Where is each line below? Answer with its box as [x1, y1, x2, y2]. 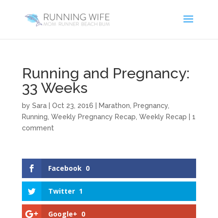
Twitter [48, 186, 75, 196]
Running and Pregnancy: [21, 65, 190, 82]
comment [21, 124, 54, 132]
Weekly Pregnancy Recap [51, 113, 136, 121]
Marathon [98, 102, 130, 109]
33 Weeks [21, 79, 88, 96]
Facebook [48, 163, 82, 173]
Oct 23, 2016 [52, 102, 93, 109]
